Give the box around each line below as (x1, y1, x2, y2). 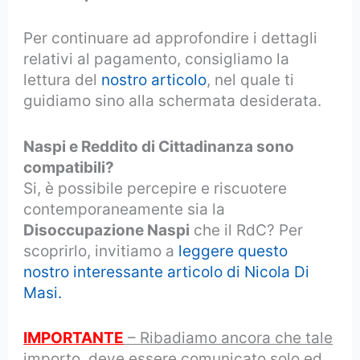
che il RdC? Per (190, 220, 304, 239)
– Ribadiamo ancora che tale (124, 329, 333, 348)
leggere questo (178, 241, 288, 260)
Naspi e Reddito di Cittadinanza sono (23, 137, 295, 156)
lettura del (23, 71, 102, 90)
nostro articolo (101, 71, 207, 90)
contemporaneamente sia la (23, 199, 226, 219)
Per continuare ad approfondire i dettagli (23, 29, 318, 48)
